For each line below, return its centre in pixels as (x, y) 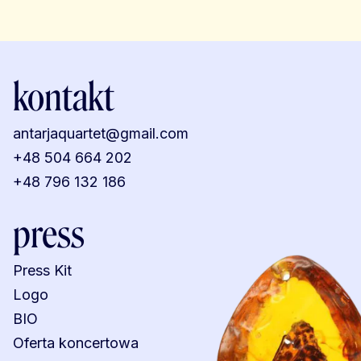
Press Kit (42, 270)
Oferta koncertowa (76, 342)
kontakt (64, 97)
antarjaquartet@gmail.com (101, 133)
